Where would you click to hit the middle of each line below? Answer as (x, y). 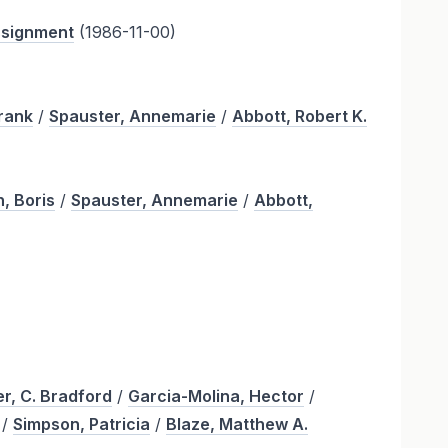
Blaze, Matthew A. (237, 424)
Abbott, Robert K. (300, 116)
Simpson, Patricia (82, 424)
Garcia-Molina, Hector (216, 396)
